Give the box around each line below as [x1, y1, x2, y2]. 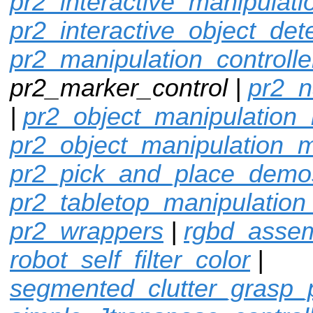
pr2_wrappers [10, 217, 163, 245]
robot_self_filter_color [10, 245, 250, 274]
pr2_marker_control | [10, 73, 248, 102]
